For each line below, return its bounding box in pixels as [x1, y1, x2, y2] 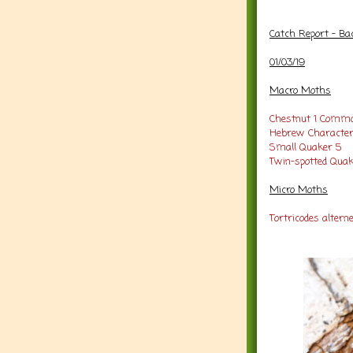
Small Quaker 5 [269, 139, 342, 155]
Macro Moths [269, 83, 331, 98]
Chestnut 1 [269, 111, 317, 127]
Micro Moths [269, 182, 328, 198]
